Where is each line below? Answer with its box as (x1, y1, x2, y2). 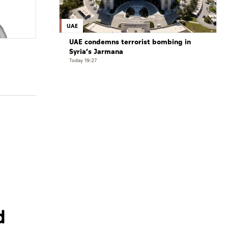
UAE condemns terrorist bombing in (69, 37, 191, 48)
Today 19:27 (69, 56, 97, 65)
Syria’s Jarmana (69, 46, 123, 58)
